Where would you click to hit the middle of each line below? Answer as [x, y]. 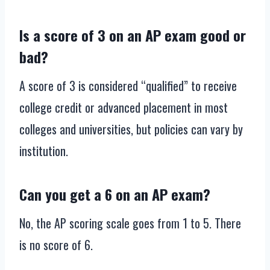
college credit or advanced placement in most [124, 108]
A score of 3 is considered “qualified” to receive [128, 86]
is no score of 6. [56, 245]
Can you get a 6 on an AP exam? [115, 194]
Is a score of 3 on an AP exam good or [133, 35]
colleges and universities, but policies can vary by [131, 129]
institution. [44, 151]
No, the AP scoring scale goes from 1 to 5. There [130, 223]
